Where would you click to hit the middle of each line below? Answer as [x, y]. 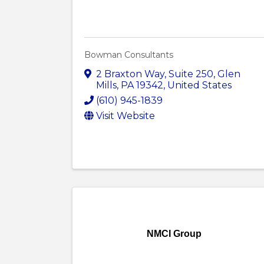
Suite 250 [191, 74]
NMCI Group [174, 234]
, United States [197, 85]
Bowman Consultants [129, 55]
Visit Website [126, 116]
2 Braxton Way [130, 74]
